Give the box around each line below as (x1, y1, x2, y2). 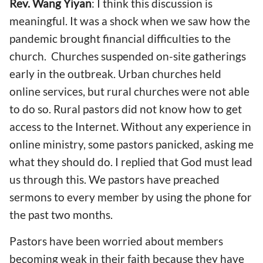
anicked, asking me (161, 137, 254, 151)
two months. (51, 208, 113, 221)
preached (173, 173, 220, 186)
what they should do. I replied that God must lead (9, 155, 252, 168)
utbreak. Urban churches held (74, 67, 221, 80)
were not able (181, 85, 249, 98)
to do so (9, 102, 49, 116)
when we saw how (141, 14, 234, 28)
